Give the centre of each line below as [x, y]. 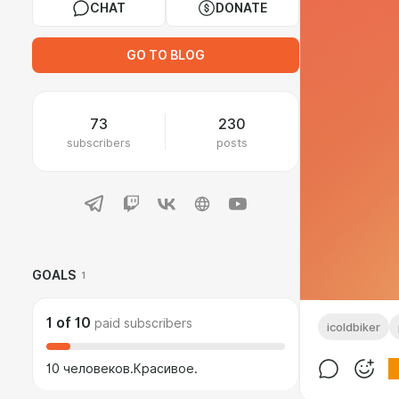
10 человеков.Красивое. [122, 369]
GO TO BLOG [166, 55]
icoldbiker [354, 327]
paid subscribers [143, 323]
